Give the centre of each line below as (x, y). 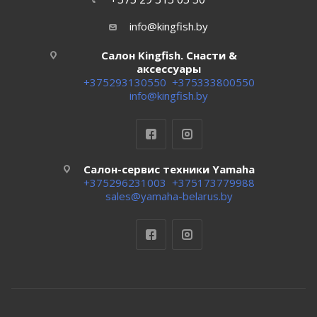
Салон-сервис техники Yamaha (169, 169)
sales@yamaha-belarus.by (169, 196)
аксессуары (169, 68)
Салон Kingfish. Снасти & (169, 55)
